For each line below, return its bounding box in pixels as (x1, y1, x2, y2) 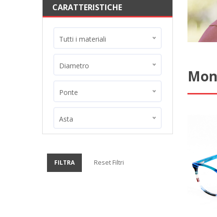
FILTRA (54, 158, 75, 167)
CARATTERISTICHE (52, 2, 122, 13)
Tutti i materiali (59, 34, 106, 44)
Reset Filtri (94, 158, 124, 167)
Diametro (59, 61, 89, 70)
